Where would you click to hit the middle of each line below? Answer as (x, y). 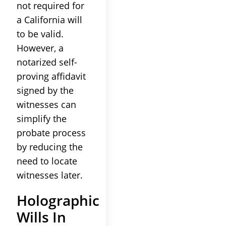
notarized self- (47, 62)
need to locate (47, 161)
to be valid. (40, 34)
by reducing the (50, 147)
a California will (49, 19)
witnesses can (46, 104)
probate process (51, 132)
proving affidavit (51, 76)
